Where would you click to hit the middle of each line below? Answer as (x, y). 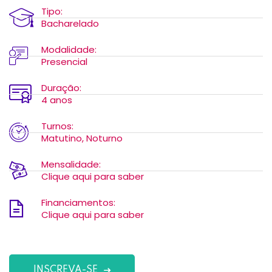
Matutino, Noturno (82, 138)
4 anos (57, 100)
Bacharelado (70, 23)
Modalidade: (69, 49)
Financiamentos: (78, 202)
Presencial (64, 62)
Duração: (61, 88)
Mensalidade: (71, 164)
